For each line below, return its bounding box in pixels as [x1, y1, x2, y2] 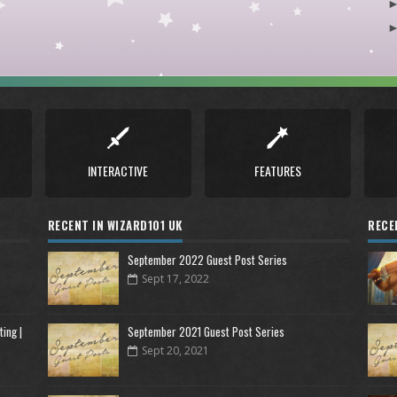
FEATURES [253, 161, 301, 180]
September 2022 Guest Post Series [127, 251, 287, 269]
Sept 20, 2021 [141, 343, 209, 358]
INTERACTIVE [88, 161, 148, 180]
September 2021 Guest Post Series [127, 323, 284, 340]
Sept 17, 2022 [141, 271, 209, 286]
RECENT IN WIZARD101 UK [47, 216, 183, 234]
